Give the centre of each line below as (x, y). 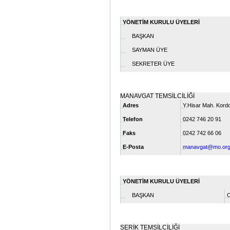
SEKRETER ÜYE (149, 63)
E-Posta (133, 147)
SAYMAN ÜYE (145, 50)
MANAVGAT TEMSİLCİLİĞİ (157, 96)
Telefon (133, 119)
